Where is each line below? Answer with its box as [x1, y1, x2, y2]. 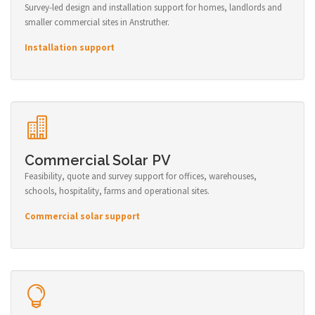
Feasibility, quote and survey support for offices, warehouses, [25, 169, 257, 182]
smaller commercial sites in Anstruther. [25, 15, 169, 28]
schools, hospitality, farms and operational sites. [25, 184, 210, 197]
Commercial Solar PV [25, 151, 171, 169]
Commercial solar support [25, 210, 140, 222]
